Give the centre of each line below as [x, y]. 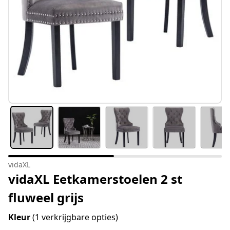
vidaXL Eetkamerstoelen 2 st [95, 179]
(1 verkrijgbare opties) [75, 217]
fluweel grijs [46, 198]
